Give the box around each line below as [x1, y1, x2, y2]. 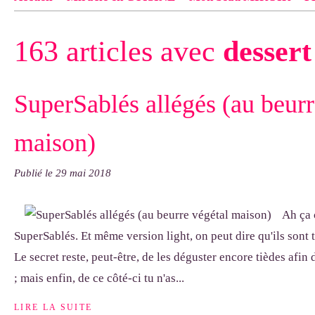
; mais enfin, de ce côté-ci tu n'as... [14, 271, 184, 285]
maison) [14, 129, 96, 157]
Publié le [14, 167, 56, 179]
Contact [28, 17, 70, 30]
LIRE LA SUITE [14, 303, 93, 312]
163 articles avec [14, 35, 223, 67]
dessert [223, 35, 311, 67]
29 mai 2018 [56, 167, 111, 179]
